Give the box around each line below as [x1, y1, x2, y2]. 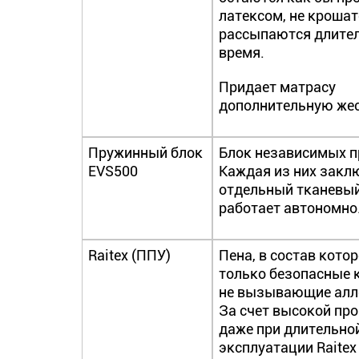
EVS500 [88, 163, 138, 179]
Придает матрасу [219, 79, 337, 95]
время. [219, 44, 265, 61]
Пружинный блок [88, 144, 203, 161]
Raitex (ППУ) [88, 247, 171, 264]
